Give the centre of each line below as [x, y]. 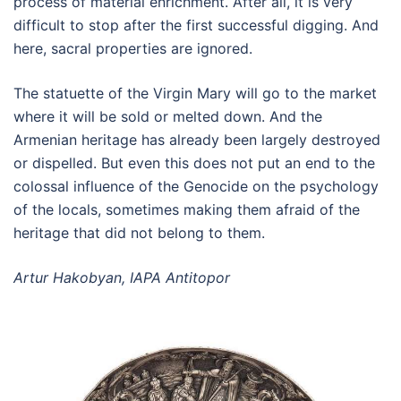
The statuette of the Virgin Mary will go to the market [195, 93]
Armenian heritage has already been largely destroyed [197, 139]
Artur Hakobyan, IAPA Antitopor [122, 277]
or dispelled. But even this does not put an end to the [194, 162]
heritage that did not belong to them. [139, 232]
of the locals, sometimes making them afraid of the [187, 209]
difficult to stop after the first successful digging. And [196, 25]
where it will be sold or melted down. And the [168, 116]
